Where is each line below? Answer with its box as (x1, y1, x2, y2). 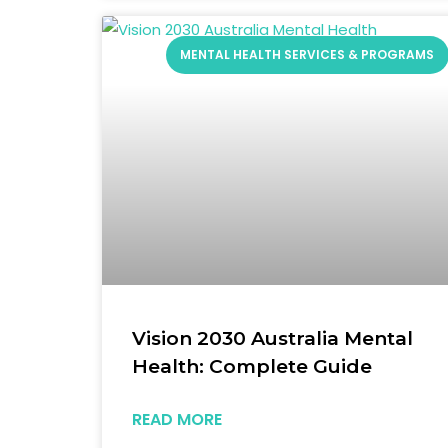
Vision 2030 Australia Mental (132, 326, 413, 350)
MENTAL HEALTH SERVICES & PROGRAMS (180, 46, 435, 64)
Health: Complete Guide (132, 354, 372, 378)
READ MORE (132, 407, 222, 431)
